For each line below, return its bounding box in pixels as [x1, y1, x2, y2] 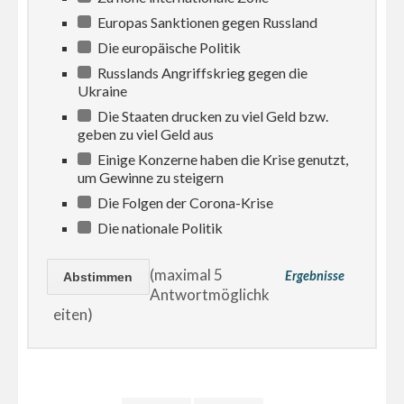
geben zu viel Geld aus [78, 125, 215, 143]
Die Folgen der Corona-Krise [95, 194, 274, 212]
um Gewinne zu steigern [78, 169, 225, 187]
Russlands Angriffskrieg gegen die [95, 64, 308, 82]
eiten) [53, 305, 94, 325]
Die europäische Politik [95, 39, 242, 57]
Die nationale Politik [95, 219, 224, 237]
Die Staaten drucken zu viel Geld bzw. [95, 107, 329, 125]
